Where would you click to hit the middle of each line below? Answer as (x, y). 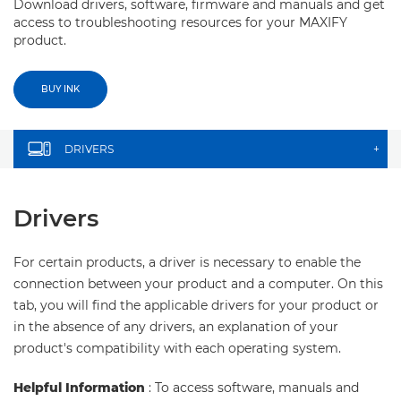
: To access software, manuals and (252, 388)
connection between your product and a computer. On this (198, 284)
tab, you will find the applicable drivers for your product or (196, 305)
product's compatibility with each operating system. (177, 348)
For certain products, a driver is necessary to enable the (187, 262)
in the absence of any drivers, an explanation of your (176, 327)
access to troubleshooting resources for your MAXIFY (180, 22)
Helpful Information (79, 388)
